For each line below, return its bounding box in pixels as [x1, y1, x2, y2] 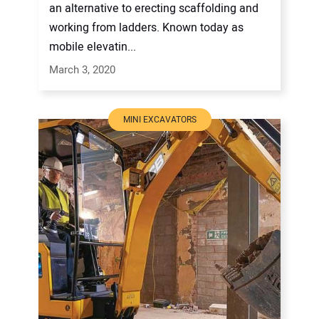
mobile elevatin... [49, 38, 136, 56]
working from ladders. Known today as [49, 19, 244, 37]
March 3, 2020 [49, 62, 115, 78]
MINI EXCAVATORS [122, 113, 197, 127]
